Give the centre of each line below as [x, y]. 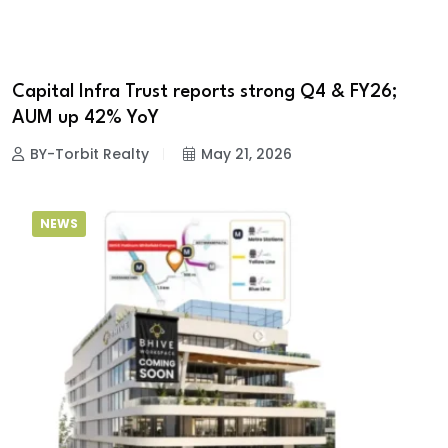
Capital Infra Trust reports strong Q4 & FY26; [204, 92]
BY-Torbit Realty [89, 154]
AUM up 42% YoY [85, 118]
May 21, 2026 [246, 154]
